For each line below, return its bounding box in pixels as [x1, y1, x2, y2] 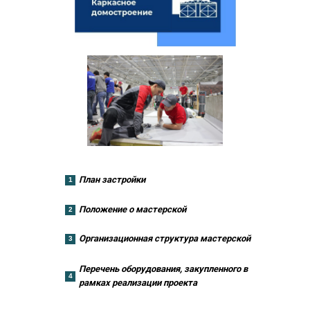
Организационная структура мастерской [79, 233, 250, 244]
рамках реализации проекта [79, 277, 197, 288]
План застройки [79, 174, 145, 185]
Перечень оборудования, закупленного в [79, 264, 248, 274]
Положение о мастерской [79, 204, 186, 215]
